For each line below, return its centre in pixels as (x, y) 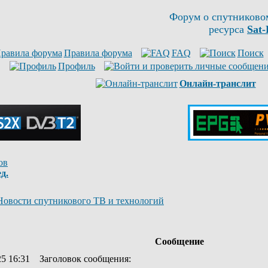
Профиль (76, 66)
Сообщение (179, 241)
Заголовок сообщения (84, 259)
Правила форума (98, 53)
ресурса (228, 29)
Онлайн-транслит (217, 83)
